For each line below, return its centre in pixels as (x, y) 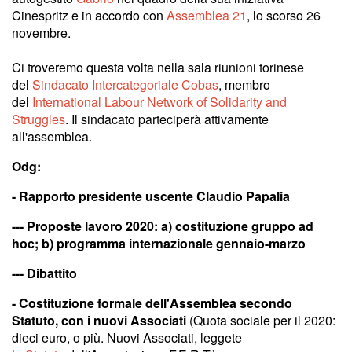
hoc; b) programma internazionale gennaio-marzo (159, 243)
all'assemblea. (52, 136)
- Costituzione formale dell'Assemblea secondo (152, 302)
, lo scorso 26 (284, 15)
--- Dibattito (44, 273)
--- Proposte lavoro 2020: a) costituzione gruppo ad (163, 225)
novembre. (41, 32)
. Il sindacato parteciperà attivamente (167, 119)
